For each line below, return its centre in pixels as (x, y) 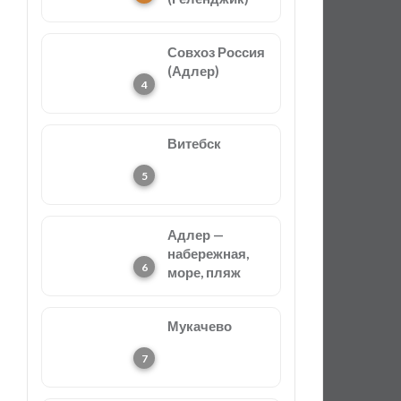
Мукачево (200, 326)
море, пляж (204, 272)
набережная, (208, 253)
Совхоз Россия (216, 52)
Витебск (194, 143)
